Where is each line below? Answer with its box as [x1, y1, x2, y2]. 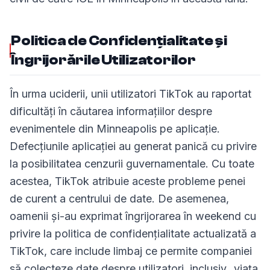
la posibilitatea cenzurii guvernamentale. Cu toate [10, 157, 254, 170]
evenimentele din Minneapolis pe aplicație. [10, 122, 220, 135]
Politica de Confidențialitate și [11, 33, 227, 49]
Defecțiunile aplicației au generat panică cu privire [10, 140, 257, 152]
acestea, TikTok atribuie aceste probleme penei [10, 175, 245, 187]
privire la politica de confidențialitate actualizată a [10, 227, 256, 240]
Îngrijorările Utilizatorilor [11, 52, 196, 68]
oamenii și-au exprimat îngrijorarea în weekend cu [10, 210, 256, 222]
